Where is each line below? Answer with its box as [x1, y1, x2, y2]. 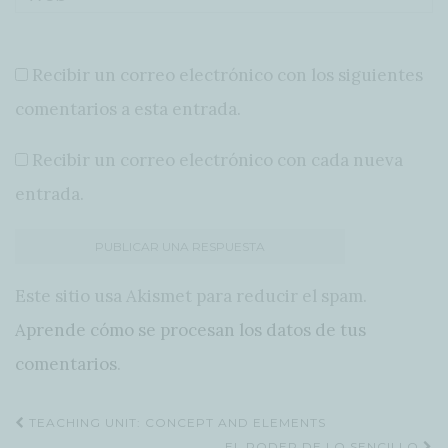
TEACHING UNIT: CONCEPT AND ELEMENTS [25, 414, 326, 430]
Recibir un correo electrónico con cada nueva [32, 148, 403, 171]
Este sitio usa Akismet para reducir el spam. [15, 284, 367, 307]
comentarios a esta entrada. [15, 97, 241, 120]
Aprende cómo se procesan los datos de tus [15, 318, 366, 341]
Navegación [14, 407, 179, 442]
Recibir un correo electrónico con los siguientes [32, 63, 423, 86]
